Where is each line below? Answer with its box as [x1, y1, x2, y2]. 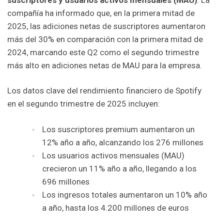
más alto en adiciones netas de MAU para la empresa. [7, 60, 202, 70]
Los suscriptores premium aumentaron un [42, 124, 195, 134]
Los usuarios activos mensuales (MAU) [42, 150, 185, 160]
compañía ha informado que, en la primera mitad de [7, 8, 195, 18]
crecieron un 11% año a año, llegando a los [42, 163, 197, 173]
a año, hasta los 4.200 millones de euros [42, 202, 189, 213]
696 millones [42, 176, 90, 186]
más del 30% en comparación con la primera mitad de [7, 34, 203, 44]
